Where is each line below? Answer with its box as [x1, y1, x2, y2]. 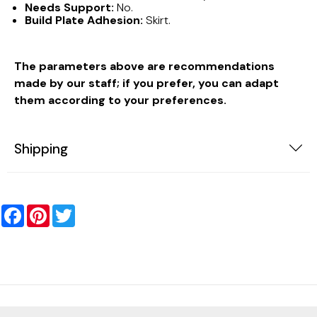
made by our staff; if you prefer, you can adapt [14, 76, 279, 91]
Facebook [24, 204, 65, 217]
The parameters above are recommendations [14, 59, 275, 74]
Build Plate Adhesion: [25, 13, 146, 28]
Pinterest [50, 204, 86, 217]
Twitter [75, 204, 102, 217]
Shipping [14, 140, 68, 158]
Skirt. [146, 13, 171, 28]
